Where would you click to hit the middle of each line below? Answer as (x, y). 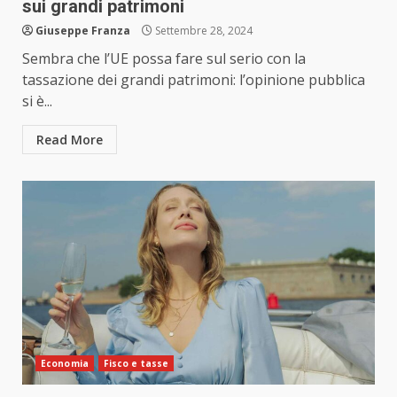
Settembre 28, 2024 (202, 31)
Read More (70, 140)
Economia (65, 364)
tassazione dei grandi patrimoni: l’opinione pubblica (194, 80)
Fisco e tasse (136, 364)
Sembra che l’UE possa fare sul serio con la (164, 59)
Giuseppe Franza (83, 31)
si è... (37, 101)
